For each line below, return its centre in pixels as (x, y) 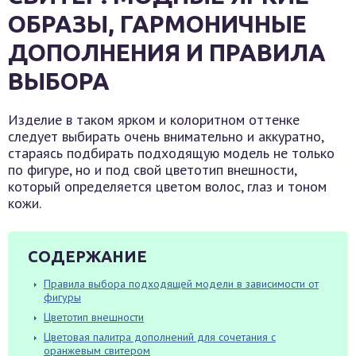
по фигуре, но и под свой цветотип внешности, (152, 170)
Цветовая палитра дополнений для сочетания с (160, 337)
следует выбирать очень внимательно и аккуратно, (166, 136)
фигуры (62, 297)
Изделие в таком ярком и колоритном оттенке (154, 120)
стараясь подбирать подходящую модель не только (171, 153)
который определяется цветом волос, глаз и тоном (167, 186)
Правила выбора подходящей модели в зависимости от (181, 284)
